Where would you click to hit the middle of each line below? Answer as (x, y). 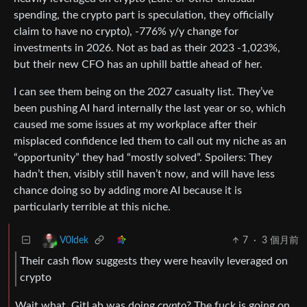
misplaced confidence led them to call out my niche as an (150, 141)
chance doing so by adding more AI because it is (128, 190)
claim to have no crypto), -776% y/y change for (126, 31)
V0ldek (74, 241)
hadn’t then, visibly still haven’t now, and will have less (144, 174)
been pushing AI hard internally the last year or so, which (150, 108)
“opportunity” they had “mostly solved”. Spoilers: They (143, 157)
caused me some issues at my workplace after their (135, 124)
